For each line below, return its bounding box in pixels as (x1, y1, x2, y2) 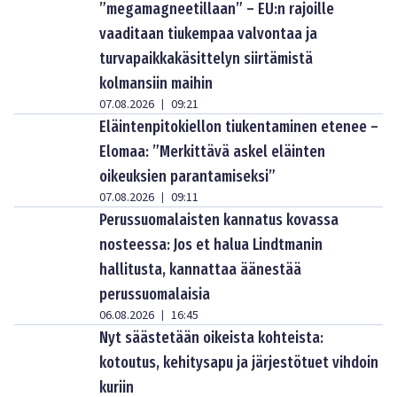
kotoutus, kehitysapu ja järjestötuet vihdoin (99, 353, 378, 373)
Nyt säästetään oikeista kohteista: (99, 328, 323, 348)
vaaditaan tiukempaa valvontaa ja (99, 24, 317, 44)
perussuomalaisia (99, 284, 210, 305)
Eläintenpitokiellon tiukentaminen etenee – (99, 117, 378, 137)
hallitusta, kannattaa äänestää (99, 260, 301, 280)
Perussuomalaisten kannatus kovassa (99, 210, 339, 230)
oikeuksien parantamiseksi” (99, 167, 276, 187)
